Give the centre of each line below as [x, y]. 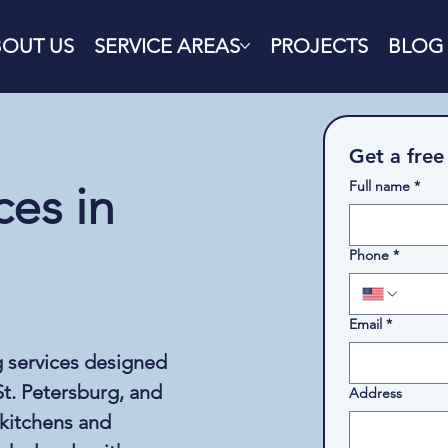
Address [375, 392]
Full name [379, 185]
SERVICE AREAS [167, 46]
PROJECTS [319, 46]
